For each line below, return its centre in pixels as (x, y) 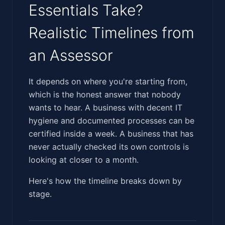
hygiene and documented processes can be (111, 120)
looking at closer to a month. (84, 159)
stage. (40, 194)
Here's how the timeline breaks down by (105, 181)
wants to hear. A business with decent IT (105, 107)
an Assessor (71, 55)
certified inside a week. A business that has (111, 133)
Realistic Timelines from (111, 32)
